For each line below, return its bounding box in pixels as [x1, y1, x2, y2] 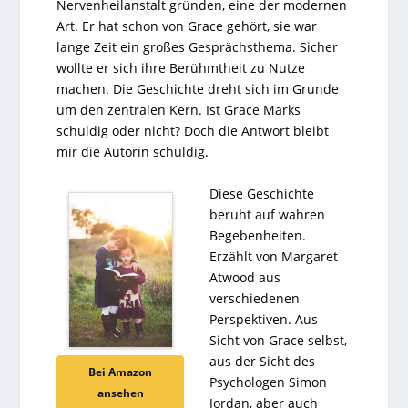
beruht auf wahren [209, 205, 326, 223]
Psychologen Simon [209, 372, 328, 391]
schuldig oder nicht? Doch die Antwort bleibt [56, 122, 330, 140]
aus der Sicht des [209, 352, 316, 370]
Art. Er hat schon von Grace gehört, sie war [56, 17, 318, 36]
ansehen [97, 384, 144, 401]
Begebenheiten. [209, 226, 307, 244]
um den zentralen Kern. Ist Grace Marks [56, 101, 301, 119]
